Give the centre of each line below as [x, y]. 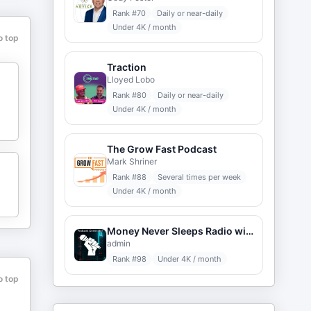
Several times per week [199, 177]
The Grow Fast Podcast [162, 149]
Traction [127, 67]
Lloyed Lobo [131, 79]
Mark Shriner [132, 161]
